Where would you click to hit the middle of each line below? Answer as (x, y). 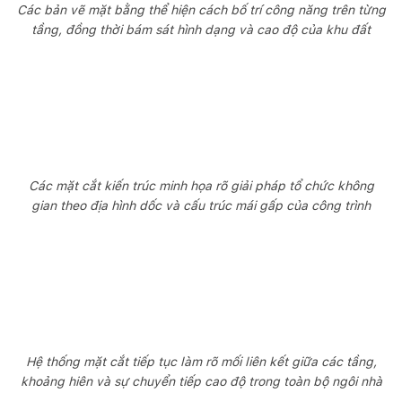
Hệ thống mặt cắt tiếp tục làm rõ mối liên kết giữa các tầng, (201, 361)
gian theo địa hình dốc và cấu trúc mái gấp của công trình (201, 205)
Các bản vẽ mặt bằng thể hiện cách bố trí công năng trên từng (201, 9)
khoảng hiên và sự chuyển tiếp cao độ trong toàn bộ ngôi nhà (201, 381)
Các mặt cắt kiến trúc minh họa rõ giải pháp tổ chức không (201, 185)
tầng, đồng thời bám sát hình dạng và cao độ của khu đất (201, 29)
